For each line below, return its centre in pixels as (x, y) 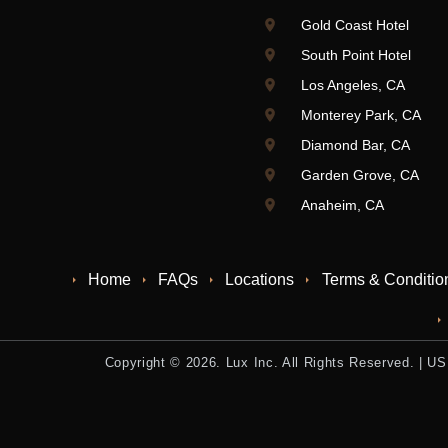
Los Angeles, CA (352, 84)
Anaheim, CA (342, 204)
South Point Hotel (355, 54)
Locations (260, 279)
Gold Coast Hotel (354, 24)
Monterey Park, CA (360, 114)
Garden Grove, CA (359, 174)
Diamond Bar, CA (355, 144)
